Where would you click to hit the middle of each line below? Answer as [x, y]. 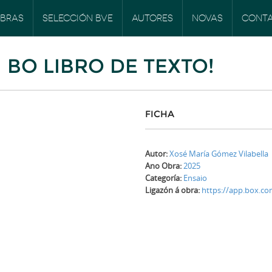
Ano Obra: [164, 166]
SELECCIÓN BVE [77, 18]
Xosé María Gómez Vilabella [219, 154]
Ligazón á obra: [173, 190]
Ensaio [195, 178]
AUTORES [152, 18]
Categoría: [164, 178]
